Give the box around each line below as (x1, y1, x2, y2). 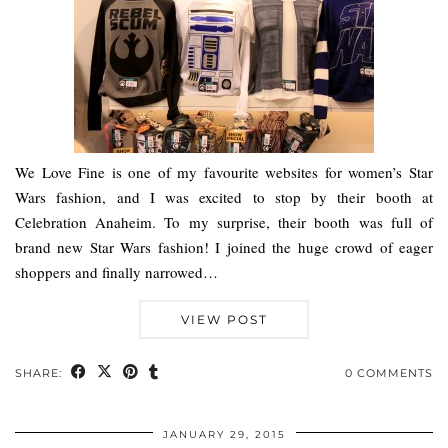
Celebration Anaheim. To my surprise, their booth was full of (15, 212, 433, 233)
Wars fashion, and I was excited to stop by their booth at (15, 187, 433, 208)
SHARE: (15, 366, 66, 381)
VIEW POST (180, 312, 268, 328)
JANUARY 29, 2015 (162, 428, 286, 442)
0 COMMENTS (345, 366, 433, 381)
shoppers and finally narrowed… (15, 262, 218, 283)
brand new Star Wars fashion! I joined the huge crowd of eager (15, 237, 433, 258)
